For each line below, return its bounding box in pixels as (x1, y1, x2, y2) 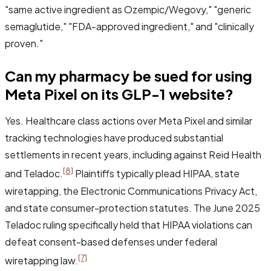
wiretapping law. (5, 253, 78, 267)
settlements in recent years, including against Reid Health (5, 148, 261, 162)
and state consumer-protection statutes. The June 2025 (5, 201, 260, 214)
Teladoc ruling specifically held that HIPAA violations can (5, 218, 252, 231)
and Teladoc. (5, 167, 63, 180)
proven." (5, 37, 43, 50)
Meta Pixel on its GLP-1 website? (5, 85, 233, 103)
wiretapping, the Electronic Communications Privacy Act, (5, 184, 257, 197)
